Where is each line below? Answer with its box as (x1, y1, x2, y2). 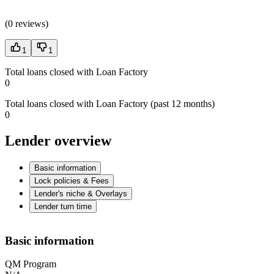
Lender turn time (34, 202, 92, 212)
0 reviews (8, 18, 45, 29)
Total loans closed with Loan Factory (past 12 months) (5, 98, 215, 109)
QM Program (5, 259, 56, 270)
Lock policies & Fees (34, 176, 109, 186)
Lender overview (5, 133, 111, 149)
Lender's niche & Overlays (34, 189, 127, 199)
